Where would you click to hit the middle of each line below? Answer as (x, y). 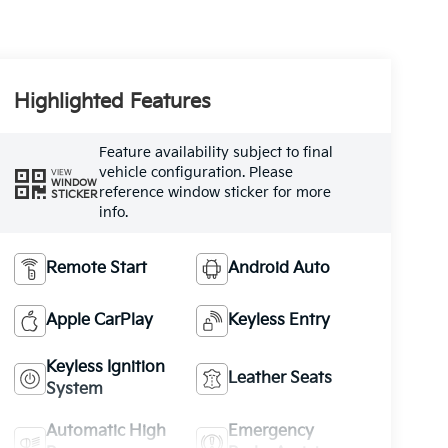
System (74, 389)
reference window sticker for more (214, 192)
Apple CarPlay (99, 320)
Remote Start (96, 268)
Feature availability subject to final (215, 152)
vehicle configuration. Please (195, 172)
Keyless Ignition (105, 367)
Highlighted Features (112, 102)
